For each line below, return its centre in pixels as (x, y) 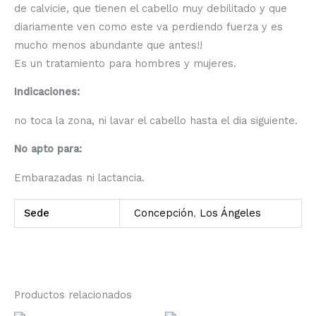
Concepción (163, 213)
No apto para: (48, 149)
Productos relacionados (73, 295)
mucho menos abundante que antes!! (108, 45)
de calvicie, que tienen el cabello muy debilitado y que (151, 8)
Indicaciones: (47, 92)
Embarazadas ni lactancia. (79, 177)
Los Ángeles (230, 213)
